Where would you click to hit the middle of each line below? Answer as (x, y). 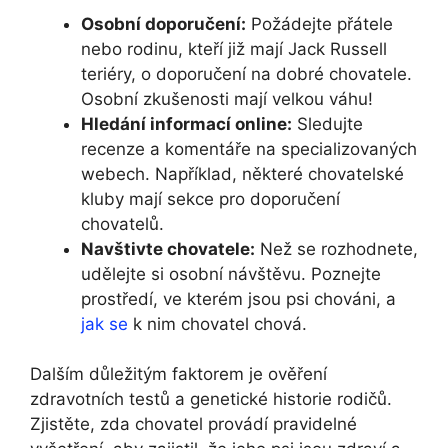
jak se (104, 323)
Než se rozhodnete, (336, 248)
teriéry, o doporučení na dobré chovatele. (246, 73)
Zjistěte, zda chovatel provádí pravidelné (193, 424)
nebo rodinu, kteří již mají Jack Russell (234, 48)
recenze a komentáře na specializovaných (249, 148)
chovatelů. (122, 223)
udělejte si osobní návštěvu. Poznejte (231, 273)
